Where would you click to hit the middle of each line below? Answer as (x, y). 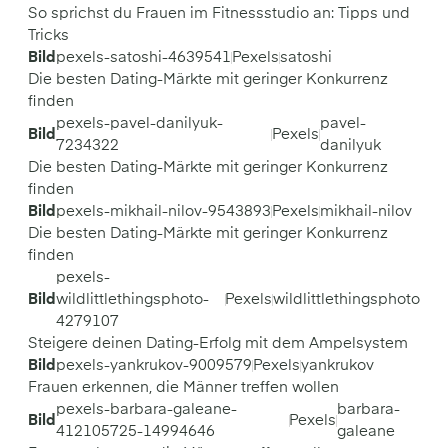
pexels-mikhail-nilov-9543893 (163, 211)
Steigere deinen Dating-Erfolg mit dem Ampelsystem (218, 343)
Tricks (48, 35)
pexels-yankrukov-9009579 (154, 365)
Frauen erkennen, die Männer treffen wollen (183, 387)
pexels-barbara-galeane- (146, 409)
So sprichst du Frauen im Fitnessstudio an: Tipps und (219, 13)
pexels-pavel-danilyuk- (139, 123)
